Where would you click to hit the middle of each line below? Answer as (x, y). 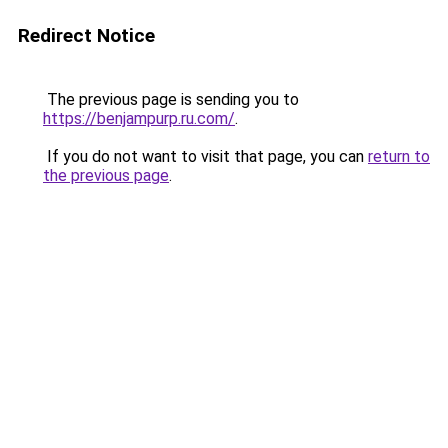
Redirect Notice (86, 35)
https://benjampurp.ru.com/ (139, 118)
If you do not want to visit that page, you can (205, 156)
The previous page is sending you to (171, 99)
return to (399, 156)
